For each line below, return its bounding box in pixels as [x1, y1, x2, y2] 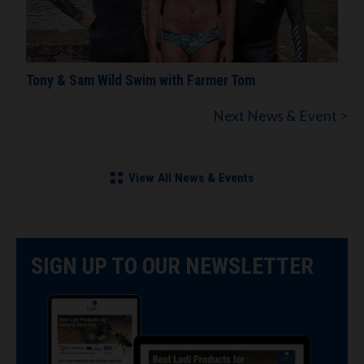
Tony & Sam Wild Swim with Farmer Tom [26, 71, 255, 89]
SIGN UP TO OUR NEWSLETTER [31, 252, 314, 279]
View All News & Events [128, 170, 254, 185]
